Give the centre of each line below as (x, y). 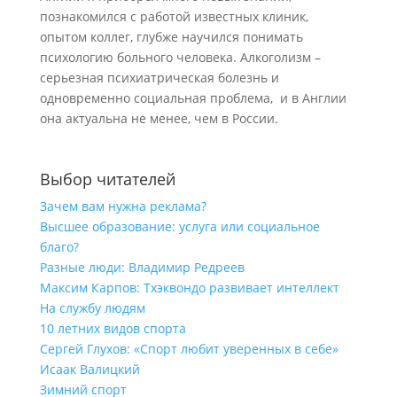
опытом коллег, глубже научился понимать (171, 37)
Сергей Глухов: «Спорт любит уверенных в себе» (189, 349)
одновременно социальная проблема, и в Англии (193, 98)
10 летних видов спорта (113, 328)
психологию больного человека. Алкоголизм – (182, 57)
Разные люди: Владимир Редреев (142, 267)
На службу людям (92, 308)
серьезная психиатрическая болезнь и (159, 78)
